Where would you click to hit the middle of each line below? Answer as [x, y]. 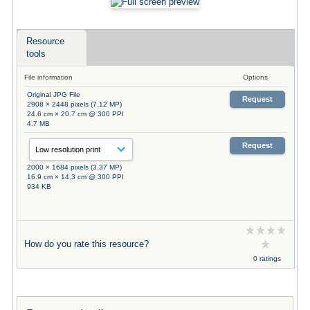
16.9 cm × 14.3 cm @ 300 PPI [75, 176]
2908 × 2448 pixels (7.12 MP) [74, 104]
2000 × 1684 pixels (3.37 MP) [74, 167]
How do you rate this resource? [86, 244]
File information [48, 77]
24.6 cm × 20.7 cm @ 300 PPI [75, 113]
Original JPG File [53, 94]
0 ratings [267, 258]
